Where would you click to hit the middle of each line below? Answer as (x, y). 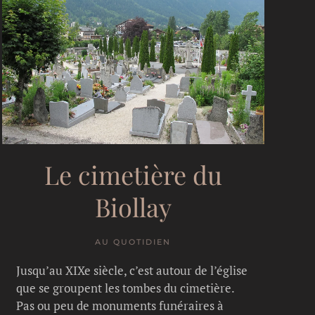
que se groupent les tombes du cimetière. (125, 288)
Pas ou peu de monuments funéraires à (120, 305)
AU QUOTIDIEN (133, 242)
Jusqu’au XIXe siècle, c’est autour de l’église (131, 270)
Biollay (133, 206)
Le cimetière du (133, 174)
